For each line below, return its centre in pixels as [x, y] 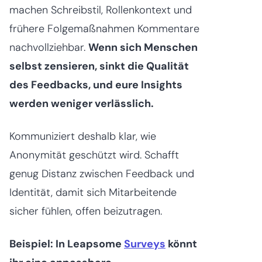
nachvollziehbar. [49, 47]
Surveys [145, 244]
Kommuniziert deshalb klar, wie [83, 136]
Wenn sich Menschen [143, 47]
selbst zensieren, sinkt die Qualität [99, 66]
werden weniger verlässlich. [82, 103]
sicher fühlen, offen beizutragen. [86, 211]
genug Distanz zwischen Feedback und [102, 173]
